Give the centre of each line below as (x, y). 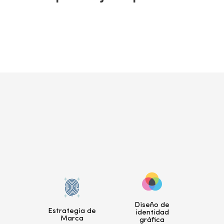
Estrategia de (72, 211)
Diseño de (152, 205)
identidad (152, 212)
